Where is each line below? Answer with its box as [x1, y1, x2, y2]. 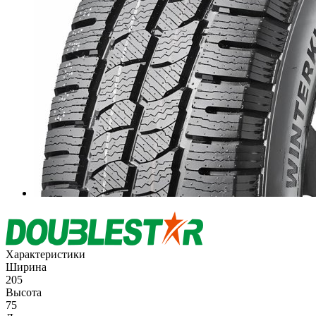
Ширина [6, 260, 47, 273]
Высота [6, 286, 42, 298]
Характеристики [6, 248, 85, 260]
